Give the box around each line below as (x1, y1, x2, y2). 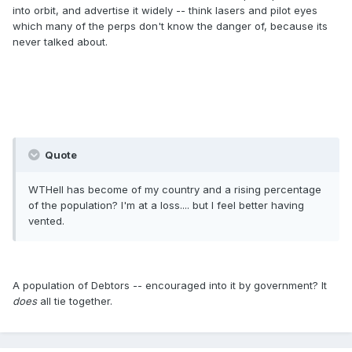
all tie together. (37, 295, 112, 308)
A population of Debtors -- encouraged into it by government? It (13, 279, 327, 292)
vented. (28, 214, 64, 228)
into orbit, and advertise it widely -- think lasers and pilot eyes (13, 4, 317, 17)
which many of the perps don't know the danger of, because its (13, 20, 328, 33)
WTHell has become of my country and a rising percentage (28, 183, 321, 196)
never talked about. (13, 35, 108, 49)
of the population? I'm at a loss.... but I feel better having (28, 199, 304, 212)
